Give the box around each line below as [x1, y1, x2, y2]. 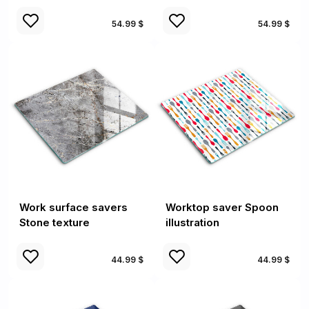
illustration [166, 216, 219, 229]
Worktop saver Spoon [166, 201, 279, 214]
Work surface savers [19, 201, 128, 214]
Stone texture [19, 216, 90, 229]
